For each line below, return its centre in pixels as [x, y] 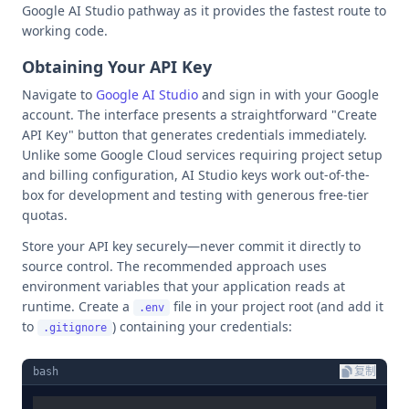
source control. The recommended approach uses [174, 266]
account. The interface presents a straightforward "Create [199, 115]
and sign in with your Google [288, 94]
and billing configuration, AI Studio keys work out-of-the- [196, 175]
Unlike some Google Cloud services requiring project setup [202, 155]
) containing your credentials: [202, 326]
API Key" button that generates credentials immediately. [194, 135]
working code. [65, 31]
